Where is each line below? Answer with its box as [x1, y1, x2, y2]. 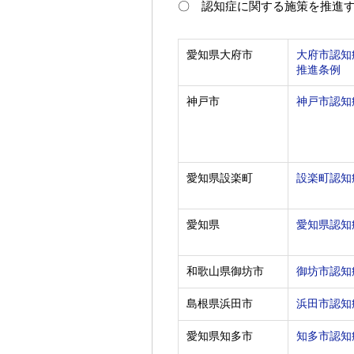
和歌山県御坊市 [186, 265, 264, 277]
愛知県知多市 [186, 330, 253, 342]
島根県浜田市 [186, 298, 253, 310]
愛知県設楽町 [186, 172, 253, 184]
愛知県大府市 [186, 49, 253, 61]
